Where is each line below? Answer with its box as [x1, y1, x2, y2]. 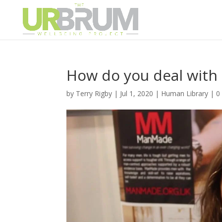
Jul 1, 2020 [120, 89, 154, 98]
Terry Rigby [76, 89, 112, 98]
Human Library [161, 89, 209, 98]
